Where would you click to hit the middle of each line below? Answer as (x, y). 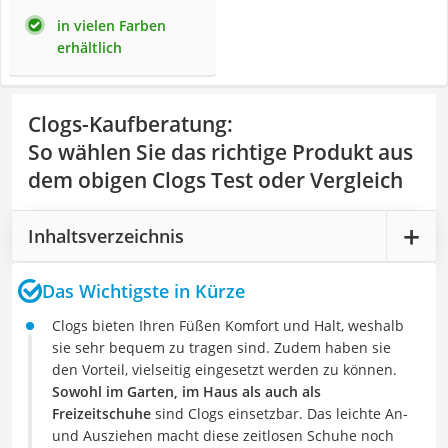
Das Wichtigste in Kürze (143, 290)
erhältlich (89, 47)
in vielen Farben (111, 25)
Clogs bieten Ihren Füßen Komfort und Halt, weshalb (228, 325)
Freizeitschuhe (101, 413)
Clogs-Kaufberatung (127, 124)
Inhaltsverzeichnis (106, 235)
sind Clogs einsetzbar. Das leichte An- (279, 413)
